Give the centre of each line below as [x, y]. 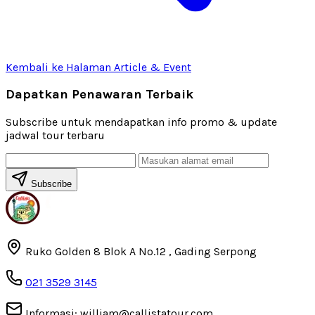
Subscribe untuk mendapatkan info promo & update [141, 122]
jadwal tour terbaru [55, 135]
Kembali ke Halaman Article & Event [98, 67]
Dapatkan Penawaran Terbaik [99, 95]
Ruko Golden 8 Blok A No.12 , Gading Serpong [141, 251]
